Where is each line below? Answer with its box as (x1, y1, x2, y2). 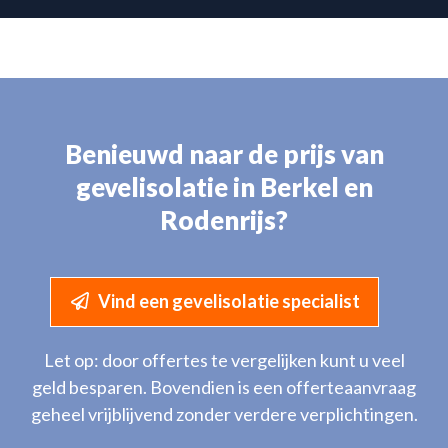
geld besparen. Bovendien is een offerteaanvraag (32, 375, 416, 398)
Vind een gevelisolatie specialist (97, 289, 360, 312)
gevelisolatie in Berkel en (75, 170, 373, 203)
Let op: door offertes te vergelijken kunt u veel (43, 348, 405, 371)
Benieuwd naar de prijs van (64, 137, 384, 170)
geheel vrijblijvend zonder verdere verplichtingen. (30, 402, 418, 425)
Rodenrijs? (160, 203, 288, 236)
